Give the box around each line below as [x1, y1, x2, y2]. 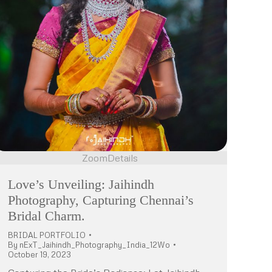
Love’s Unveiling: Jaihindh [8, 176, 154, 192]
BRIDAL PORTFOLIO [8, 229, 86, 240]
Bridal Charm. [8, 208, 85, 223]
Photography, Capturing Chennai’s [8, 192, 194, 208]
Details [107, 151, 138, 164]
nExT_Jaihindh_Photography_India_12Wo [19, 239, 170, 250]
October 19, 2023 [8, 249, 71, 259]
